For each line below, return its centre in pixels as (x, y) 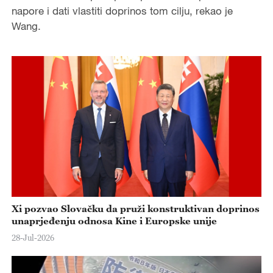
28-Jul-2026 (33, 237)
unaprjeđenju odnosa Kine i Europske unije (114, 221)
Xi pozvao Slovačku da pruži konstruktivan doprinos (135, 209)
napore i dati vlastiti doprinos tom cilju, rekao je (122, 10)
